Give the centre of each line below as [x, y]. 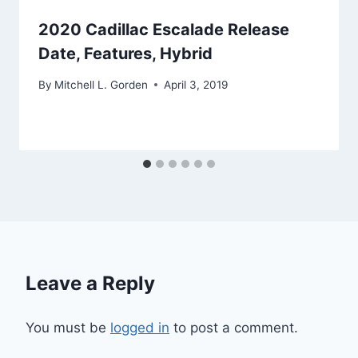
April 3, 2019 [196, 84]
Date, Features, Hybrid [125, 54]
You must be [68, 327]
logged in [140, 327]
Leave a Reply [90, 283]
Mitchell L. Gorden [101, 84]
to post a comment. [234, 327]
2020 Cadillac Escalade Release [164, 30]
